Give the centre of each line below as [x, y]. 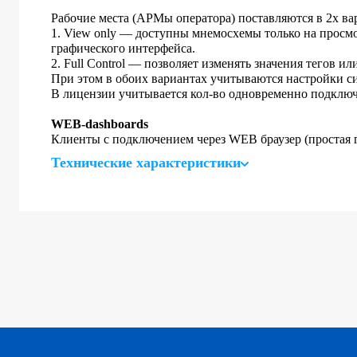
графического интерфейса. [123, 48]
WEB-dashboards [100, 124]
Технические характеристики [146, 163]
